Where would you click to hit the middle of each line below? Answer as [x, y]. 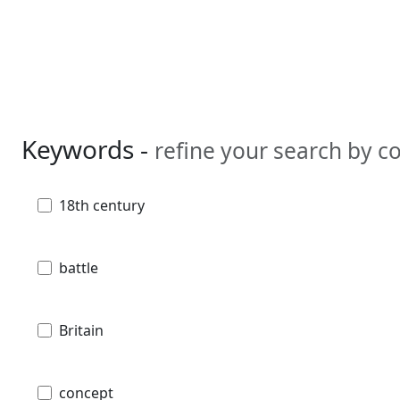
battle [79, 267]
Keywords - [88, 149]
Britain [81, 330]
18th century [102, 205]
